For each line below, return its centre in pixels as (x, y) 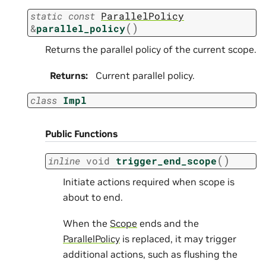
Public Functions (81, 134)
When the (86, 224)
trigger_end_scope (166, 161)
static (46, 16)
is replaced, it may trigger (178, 239)
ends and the (168, 224)
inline (64, 161)
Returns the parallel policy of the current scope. (151, 49)
